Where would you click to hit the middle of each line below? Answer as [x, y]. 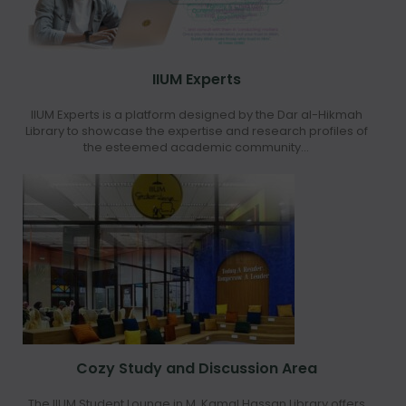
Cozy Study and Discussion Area [196, 369]
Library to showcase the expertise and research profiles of [196, 131]
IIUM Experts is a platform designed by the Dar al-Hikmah [196, 115]
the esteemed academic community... [196, 148]
